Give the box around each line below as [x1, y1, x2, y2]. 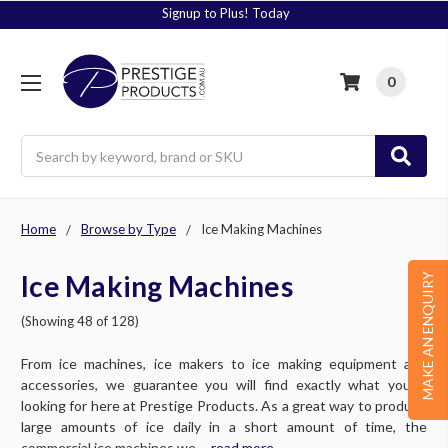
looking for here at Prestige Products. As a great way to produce [21, 396, 427, 414]
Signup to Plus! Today [162, 5, 291, 22]
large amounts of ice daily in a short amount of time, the [21, 417, 427, 435]
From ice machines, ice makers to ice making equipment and [21, 354, 427, 372]
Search [21, 137, 64, 155]
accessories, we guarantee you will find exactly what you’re [21, 375, 427, 393]
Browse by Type [81, 221, 176, 238]
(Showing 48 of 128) [21, 312, 139, 329]
